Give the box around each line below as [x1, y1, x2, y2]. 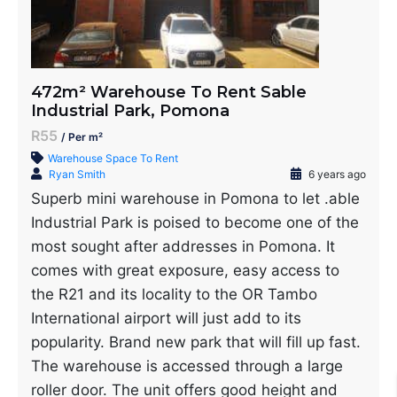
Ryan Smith [49, 167, 105, 181]
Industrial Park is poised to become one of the [31, 214, 359, 231]
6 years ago [306, 167, 366, 181]
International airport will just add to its [31, 309, 301, 327]
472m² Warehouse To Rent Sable [31, 82, 307, 102]
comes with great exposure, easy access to [31, 261, 339, 279]
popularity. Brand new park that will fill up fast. [31, 333, 361, 351]
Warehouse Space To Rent [48, 152, 178, 165]
